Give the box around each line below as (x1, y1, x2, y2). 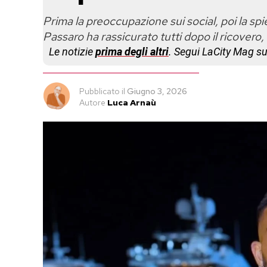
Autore (79, 97, 105, 108)
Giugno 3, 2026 (127, 86, 187, 97)
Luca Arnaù (107, 97, 156, 108)
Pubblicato (79, 86, 120, 97)
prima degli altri (95, 45, 169, 58)
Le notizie (49, 45, 95, 58)
